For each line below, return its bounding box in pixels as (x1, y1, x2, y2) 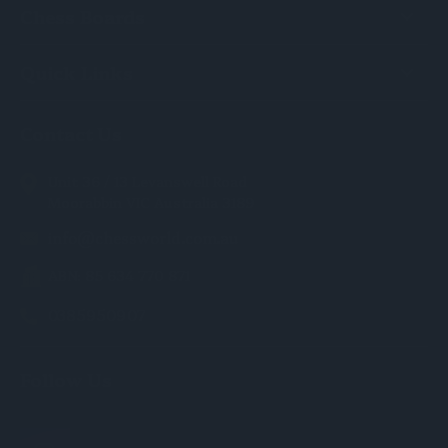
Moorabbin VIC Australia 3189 (48, 192, 254, 212)
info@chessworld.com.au (48, 227, 238, 248)
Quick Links (20, 60, 133, 85)
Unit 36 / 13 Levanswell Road (48, 171, 247, 191)
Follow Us (20, 366, 112, 392)
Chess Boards (20, 4, 145, 29)
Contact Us (20, 121, 122, 146)
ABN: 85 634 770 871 (48, 265, 191, 285)
